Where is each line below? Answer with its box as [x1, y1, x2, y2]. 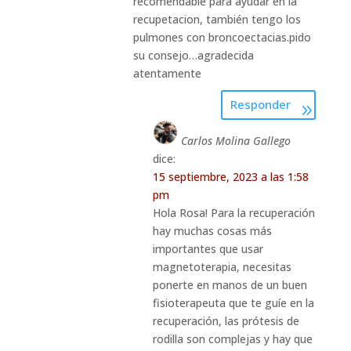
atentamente [132, 65, 201, 81]
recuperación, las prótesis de [152, 313, 299, 328]
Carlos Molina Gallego [180, 132, 291, 148]
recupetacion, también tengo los [132, 11, 301, 27]
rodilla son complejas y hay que [152, 331, 313, 346]
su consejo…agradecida [132, 47, 254, 63]
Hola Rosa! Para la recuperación [152, 204, 315, 220]
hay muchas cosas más [152, 223, 272, 238]
